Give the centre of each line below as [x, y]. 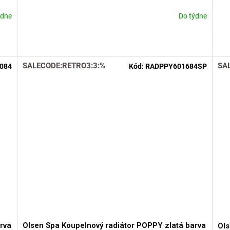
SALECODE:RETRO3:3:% [64, 65]
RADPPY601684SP [176, 66]
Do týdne [193, 16]
